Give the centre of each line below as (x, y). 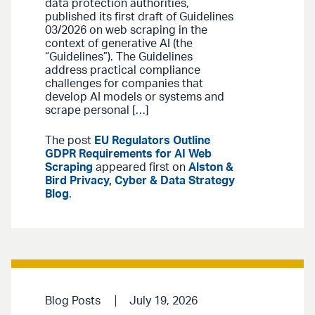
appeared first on (141, 167)
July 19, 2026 (163, 301)
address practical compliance (123, 70)
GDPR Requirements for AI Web (128, 154)
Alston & (211, 167)
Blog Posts (73, 301)
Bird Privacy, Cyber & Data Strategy (140, 180)
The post (70, 140)
